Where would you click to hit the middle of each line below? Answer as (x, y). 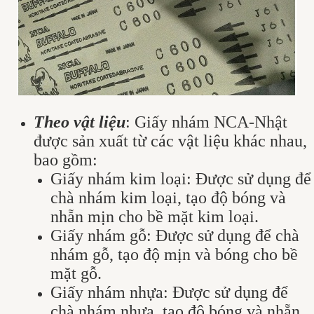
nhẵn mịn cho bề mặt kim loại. (155, 216)
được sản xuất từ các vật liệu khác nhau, (170, 141)
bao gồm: (66, 159)
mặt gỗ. (76, 273)
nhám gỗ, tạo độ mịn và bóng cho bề (174, 254)
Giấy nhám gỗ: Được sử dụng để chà (175, 235)
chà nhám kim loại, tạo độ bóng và (168, 197)
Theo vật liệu (80, 122)
